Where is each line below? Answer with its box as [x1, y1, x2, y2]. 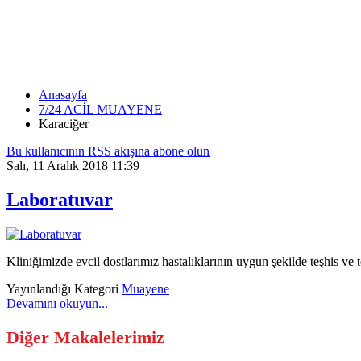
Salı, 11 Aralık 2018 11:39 [6, 159, 139, 173]
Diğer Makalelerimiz [6, 327, 164, 348]
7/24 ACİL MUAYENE [39, 102, 162, 117]
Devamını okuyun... [6, 297, 108, 311]
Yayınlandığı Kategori [6, 282, 118, 297]
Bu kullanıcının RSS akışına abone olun [6, 144, 210, 159]
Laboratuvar [6, 189, 113, 211]
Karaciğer [39, 117, 89, 131]
